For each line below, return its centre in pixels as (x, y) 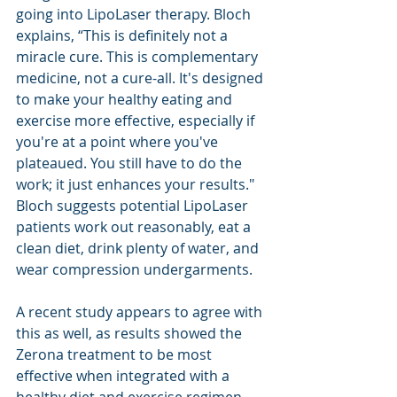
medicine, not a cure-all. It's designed (141, 78)
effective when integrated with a (125, 375)
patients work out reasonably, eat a (135, 226)
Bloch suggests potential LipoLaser (134, 205)
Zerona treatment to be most (116, 354)
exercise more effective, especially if (137, 120)
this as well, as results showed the (131, 333)
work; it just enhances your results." (137, 184)
